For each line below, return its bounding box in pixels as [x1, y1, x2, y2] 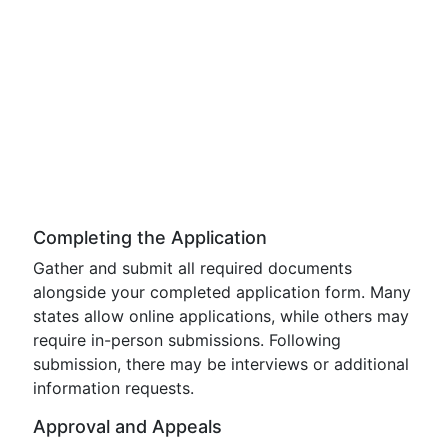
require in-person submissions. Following [33, 330, 341, 350]
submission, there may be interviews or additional [33, 354, 409, 374]
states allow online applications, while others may [33, 306, 409, 326]
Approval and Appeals [33, 416, 222, 437]
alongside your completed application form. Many [33, 282, 411, 302]
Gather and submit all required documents [33, 258, 352, 278]
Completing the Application [33, 227, 267, 248]
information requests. [33, 378, 194, 398]
